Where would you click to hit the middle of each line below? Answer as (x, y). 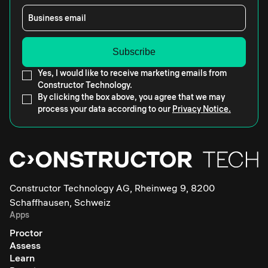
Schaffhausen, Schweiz (60, 202)
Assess (25, 246)
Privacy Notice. (202, 109)
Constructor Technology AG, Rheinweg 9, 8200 (112, 188)
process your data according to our (105, 109)
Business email (57, 18)
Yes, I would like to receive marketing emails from (132, 73)
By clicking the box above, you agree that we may (131, 97)
